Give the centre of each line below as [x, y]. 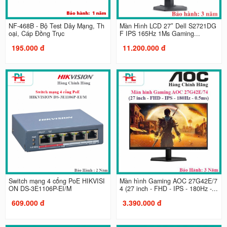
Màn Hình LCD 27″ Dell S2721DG [168, 26]
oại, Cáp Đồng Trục [36, 33]
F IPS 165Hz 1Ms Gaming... [160, 33]
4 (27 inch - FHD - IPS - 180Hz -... [169, 189]
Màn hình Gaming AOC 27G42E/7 [168, 181]
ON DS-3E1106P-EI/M [40, 189]
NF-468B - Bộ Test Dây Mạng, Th [56, 26]
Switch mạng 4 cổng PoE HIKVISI [56, 181]
